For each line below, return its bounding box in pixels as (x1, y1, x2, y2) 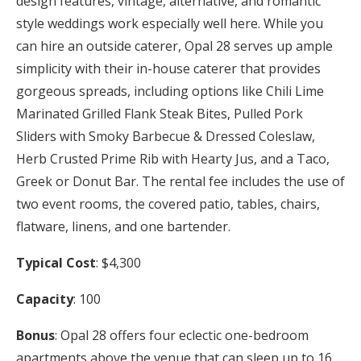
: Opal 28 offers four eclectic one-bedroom (55, 326, 309, 344)
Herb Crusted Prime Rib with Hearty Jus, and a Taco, (16, 149, 330, 168)
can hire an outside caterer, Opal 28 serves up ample (16, 36, 333, 55)
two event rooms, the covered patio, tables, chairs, (16, 194, 320, 213)
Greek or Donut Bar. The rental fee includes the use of (16, 172, 345, 190)
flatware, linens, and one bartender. (16, 217, 230, 235)
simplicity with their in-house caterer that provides (16, 59, 321, 77)
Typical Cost (16, 253, 96, 272)
